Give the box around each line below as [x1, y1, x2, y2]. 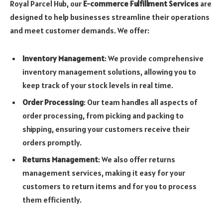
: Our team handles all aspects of [84, 97, 198, 107]
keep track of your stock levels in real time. [22, 80, 173, 90]
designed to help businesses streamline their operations [10, 12, 210, 22]
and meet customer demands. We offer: [10, 25, 149, 36]
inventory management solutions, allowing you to [22, 66, 196, 77]
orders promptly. [22, 137, 82, 147]
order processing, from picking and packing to [22, 110, 184, 120]
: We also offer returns [98, 154, 175, 164]
